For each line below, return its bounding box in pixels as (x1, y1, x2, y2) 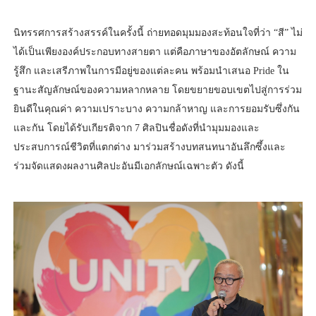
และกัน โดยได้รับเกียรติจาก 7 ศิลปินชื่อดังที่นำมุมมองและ (13, 122, 260, 133)
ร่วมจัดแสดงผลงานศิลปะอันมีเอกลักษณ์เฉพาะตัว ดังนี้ (13, 160, 244, 171)
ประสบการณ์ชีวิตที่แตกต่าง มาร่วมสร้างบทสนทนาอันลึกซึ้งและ (13, 141, 286, 152)
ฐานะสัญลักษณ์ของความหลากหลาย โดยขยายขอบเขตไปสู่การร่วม (13, 84, 302, 95)
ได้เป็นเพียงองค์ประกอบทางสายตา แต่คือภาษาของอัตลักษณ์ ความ (13, 46, 296, 57)
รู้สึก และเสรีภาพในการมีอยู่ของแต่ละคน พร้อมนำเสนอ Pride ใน (13, 65, 289, 76)
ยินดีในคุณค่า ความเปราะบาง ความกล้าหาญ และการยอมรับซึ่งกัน (13, 103, 300, 114)
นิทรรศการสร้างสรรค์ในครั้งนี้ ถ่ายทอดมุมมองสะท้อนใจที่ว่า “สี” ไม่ (13, 27, 303, 38)
